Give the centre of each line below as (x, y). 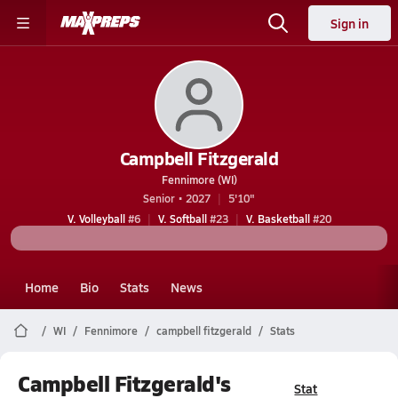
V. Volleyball (96, 219)
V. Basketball (278, 219)
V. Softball (182, 219)
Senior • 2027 (177, 198)
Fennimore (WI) (199, 179)
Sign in (350, 23)
